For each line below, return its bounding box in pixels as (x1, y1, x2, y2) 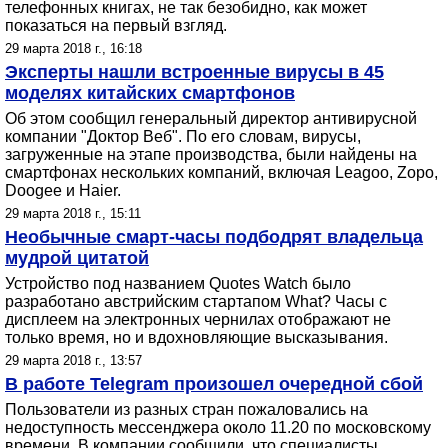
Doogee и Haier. (5, 182, 121, 199)
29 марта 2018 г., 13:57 (5, 353, 142, 368)
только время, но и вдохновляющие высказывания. (5, 329, 388, 346)
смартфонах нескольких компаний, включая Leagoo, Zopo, (5, 164, 438, 181)
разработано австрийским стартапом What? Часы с (5, 293, 387, 310)
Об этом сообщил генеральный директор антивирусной (5, 110, 417, 127)
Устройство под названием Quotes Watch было (5, 275, 351, 292)
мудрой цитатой (5, 248, 149, 268)
